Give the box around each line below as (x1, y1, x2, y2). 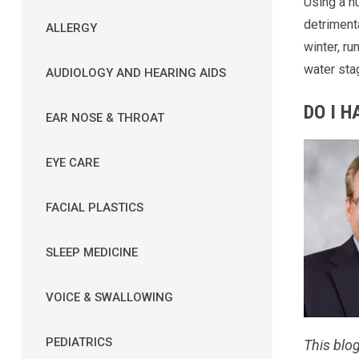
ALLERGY (45, 20, 97, 35)
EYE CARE (45, 155, 99, 170)
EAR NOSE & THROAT (45, 110, 164, 125)
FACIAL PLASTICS (45, 200, 143, 215)
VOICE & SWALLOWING (45, 289, 173, 305)
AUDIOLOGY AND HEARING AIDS (45, 65, 226, 80)
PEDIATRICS (45, 334, 112, 349)
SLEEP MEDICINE (45, 244, 138, 260)
